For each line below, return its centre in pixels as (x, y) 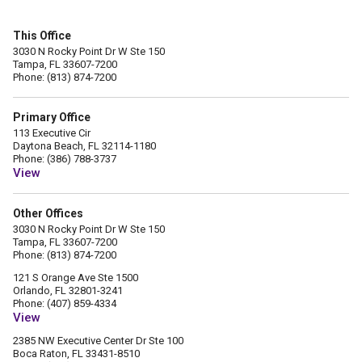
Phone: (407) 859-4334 (65, 303)
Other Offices (48, 213)
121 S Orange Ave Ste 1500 (76, 278)
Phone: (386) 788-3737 (65, 159)
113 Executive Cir (52, 133)
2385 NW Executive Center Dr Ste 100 (98, 341)
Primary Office (52, 117)
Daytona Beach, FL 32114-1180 (84, 146)
